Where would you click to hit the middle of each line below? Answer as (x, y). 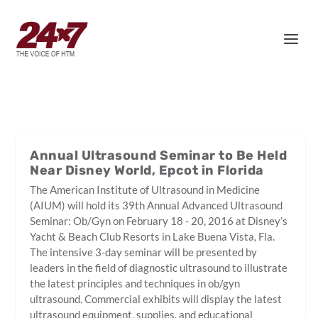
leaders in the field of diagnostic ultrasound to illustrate (159, 268)
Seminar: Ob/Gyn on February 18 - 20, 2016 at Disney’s (159, 221)
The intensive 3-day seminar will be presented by (144, 252)
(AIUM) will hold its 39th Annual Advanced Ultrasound (157, 205)
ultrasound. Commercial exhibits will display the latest (156, 299)
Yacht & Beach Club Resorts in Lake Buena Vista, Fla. (153, 236)
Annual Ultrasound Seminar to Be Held (159, 155)
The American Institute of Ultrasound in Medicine (145, 190)
